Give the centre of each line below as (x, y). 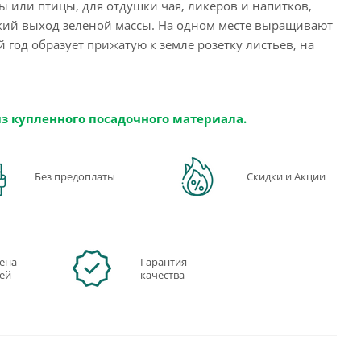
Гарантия (164, 261)
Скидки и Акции (286, 176)
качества (163, 274)
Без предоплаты (75, 176)
